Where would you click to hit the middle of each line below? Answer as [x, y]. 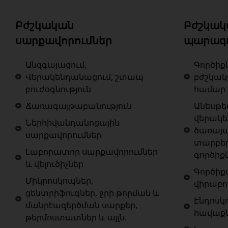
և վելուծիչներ [54, 164]
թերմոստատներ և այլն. [76, 218]
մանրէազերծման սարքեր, [81, 205]
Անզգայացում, [56, 65]
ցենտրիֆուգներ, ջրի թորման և [92, 193]
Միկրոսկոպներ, [59, 181]
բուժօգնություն [58, 89]
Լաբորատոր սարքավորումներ [92, 152]
